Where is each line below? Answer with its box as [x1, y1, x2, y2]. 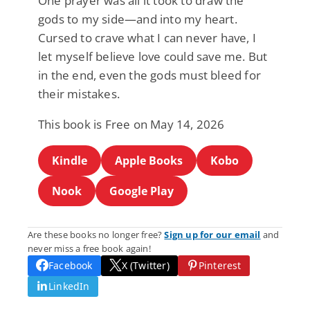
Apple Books [115, 152, 183, 168]
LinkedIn [48, 279, 90, 293]
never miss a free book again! [28, 241, 151, 255]
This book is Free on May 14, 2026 [38, 116, 225, 132]
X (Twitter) [121, 258, 170, 272]
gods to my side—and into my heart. [38, 10, 237, 27]
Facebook [48, 258, 93, 272]
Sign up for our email [164, 228, 261, 241]
